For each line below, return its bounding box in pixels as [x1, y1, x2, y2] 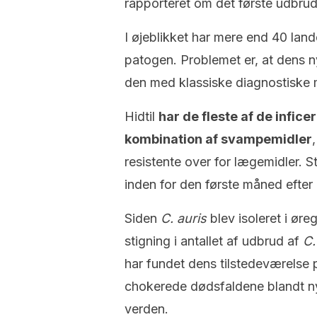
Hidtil [125, 109, 158, 124]
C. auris [161, 211, 207, 226]
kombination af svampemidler [125, 132, 312, 146]
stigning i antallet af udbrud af [125, 234, 303, 248]
